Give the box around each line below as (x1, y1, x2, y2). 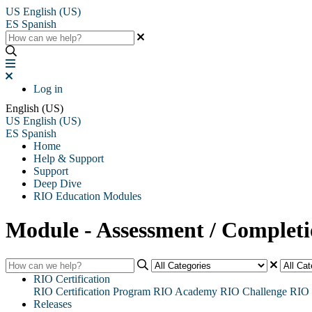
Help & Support (33, 153, 104, 164)
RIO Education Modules (33, 190, 141, 202)
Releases (33, 297, 72, 310)
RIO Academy (153, 285, 217, 297)
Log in (33, 83, 63, 95)
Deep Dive (33, 178, 81, 189)
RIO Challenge (220, 285, 287, 297)
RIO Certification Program (33, 285, 150, 297)
